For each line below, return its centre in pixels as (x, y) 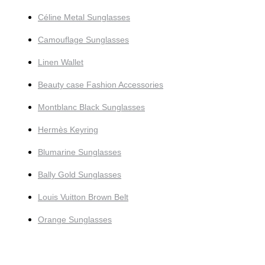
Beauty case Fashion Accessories (101, 85)
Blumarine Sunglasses (80, 152)
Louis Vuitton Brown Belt (83, 197)
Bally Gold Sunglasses (80, 175)
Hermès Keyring (68, 130)
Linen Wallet (61, 62)
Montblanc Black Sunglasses (91, 107)
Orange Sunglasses (75, 220)
